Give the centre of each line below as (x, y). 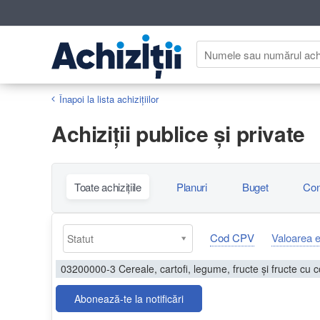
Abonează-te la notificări (129, 298)
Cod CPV (232, 237)
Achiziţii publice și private (178, 133)
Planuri (191, 186)
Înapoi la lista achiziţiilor (109, 99)
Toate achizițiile (108, 186)
